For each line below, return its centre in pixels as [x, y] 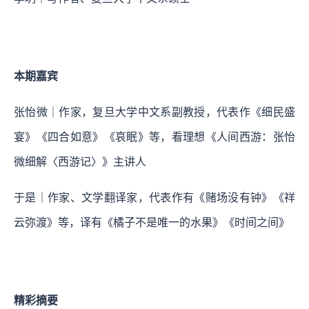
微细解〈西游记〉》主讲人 [80, 162]
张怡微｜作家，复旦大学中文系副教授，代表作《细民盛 [154, 112]
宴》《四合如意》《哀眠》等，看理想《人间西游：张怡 [154, 137]
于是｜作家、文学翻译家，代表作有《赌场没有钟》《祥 [154, 198]
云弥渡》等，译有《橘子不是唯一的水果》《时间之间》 [152, 223]
